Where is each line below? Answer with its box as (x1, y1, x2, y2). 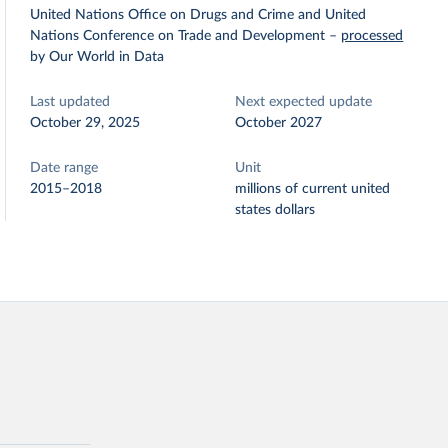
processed (341, 29, 404, 43)
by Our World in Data (30, 50, 165, 64)
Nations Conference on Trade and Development (30, 29, 326, 43)
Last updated (30, 95, 111, 109)
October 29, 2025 (30, 116, 141, 130)
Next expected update (235, 95, 373, 109)
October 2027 (235, 116, 323, 130)
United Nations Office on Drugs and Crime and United (30, 8, 367, 22)
